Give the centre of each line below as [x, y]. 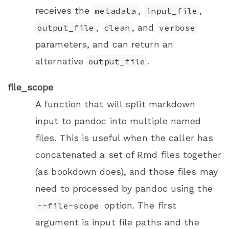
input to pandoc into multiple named [118, 121]
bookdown [74, 172]
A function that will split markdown [116, 104]
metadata [116, 11]
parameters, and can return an [104, 44]
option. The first [139, 205]
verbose [177, 28]
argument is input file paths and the [117, 222]
